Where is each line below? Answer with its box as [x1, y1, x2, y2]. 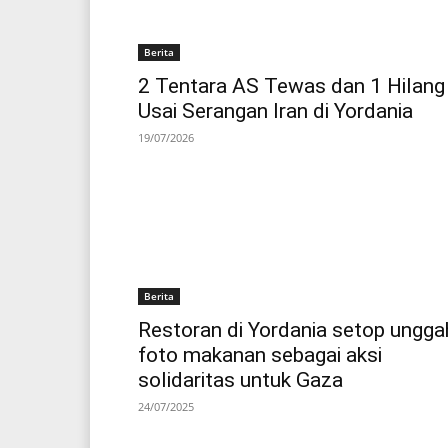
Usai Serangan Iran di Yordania [138, 99, 413, 124]
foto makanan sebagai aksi [138, 343, 382, 368]
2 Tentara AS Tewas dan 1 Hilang [138, 74, 445, 99]
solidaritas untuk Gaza [138, 368, 343, 393]
